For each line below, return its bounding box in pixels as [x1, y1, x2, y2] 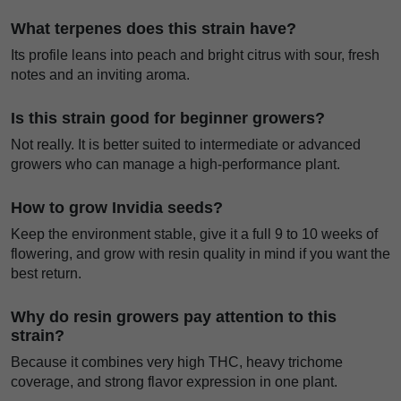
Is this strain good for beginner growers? [11, 109, 325, 128]
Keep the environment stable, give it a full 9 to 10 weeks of [11, 226, 378, 243]
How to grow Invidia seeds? [11, 199, 223, 218]
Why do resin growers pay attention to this [11, 308, 337, 327]
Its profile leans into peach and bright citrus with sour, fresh [11, 47, 380, 64]
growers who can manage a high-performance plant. [11, 157, 340, 173]
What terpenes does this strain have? [11, 20, 296, 38]
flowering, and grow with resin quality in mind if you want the [11, 246, 390, 262]
